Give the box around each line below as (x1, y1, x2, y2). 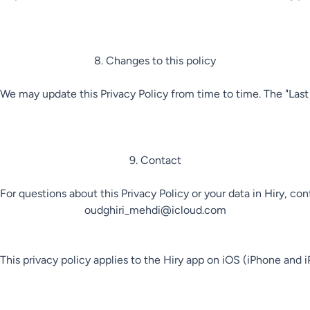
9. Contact (129, 154, 181, 167)
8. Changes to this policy (94, 54, 216, 67)
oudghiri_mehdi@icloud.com (84, 203, 226, 217)
